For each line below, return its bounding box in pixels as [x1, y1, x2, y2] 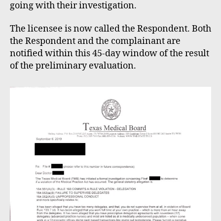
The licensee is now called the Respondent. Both [10, 23, 211, 35]
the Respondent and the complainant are [10, 36, 181, 47]
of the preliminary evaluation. [10, 60, 136, 72]
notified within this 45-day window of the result [10, 48, 209, 60]
